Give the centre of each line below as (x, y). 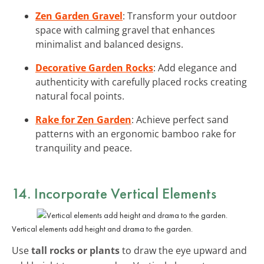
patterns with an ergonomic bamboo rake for (136, 133)
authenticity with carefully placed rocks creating (141, 82)
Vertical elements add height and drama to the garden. (102, 228)
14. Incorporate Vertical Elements (114, 193)
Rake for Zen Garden (83, 119)
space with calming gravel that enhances (125, 30)
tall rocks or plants (75, 250)
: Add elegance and (195, 67)
